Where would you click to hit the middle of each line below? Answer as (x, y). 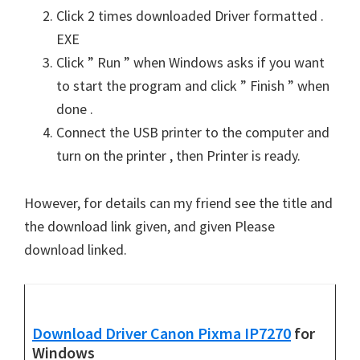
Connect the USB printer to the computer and (193, 132)
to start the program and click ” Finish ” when (193, 86)
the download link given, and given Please (149, 226)
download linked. (76, 250)
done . (75, 109)
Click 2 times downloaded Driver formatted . (190, 16)
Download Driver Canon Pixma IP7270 (162, 333)
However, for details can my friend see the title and (178, 203)
